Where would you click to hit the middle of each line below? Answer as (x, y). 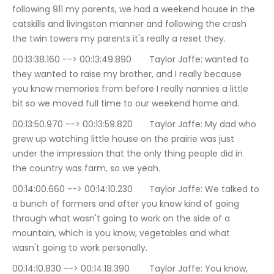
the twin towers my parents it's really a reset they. (119, 39)
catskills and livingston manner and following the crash (131, 24)
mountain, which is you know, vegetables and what (122, 233)
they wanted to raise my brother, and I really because (128, 74)
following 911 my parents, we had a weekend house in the (135, 9)
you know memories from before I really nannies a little (131, 89)
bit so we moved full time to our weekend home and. (126, 103)
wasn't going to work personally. (80, 248)
